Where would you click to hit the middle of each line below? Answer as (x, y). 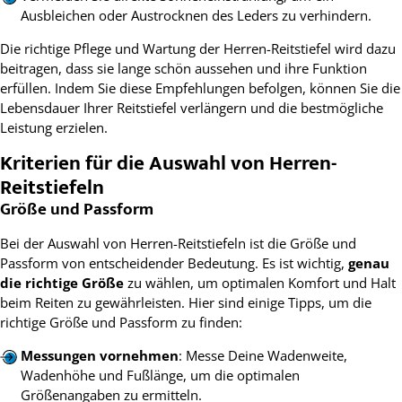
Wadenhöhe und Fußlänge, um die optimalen (160, 376)
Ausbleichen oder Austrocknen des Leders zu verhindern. (196, 16)
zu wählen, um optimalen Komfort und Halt (260, 283)
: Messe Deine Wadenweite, (262, 356)
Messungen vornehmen (99, 356)
